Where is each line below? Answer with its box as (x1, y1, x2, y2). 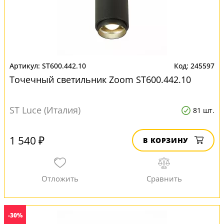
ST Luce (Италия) (9, 104, 80, 116)
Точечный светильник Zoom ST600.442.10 (9, 73, 191, 85)
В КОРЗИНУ (143, 135, 188, 145)
